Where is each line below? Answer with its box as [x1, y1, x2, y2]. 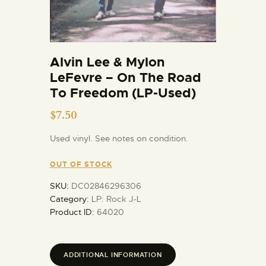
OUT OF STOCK [50, 160, 112, 170]
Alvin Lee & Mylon [50, 53, 165, 71]
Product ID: [50, 207, 97, 218]
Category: [50, 194, 91, 205]
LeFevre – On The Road [50, 68, 201, 86]
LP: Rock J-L [91, 194, 141, 205]
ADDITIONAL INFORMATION [64, 251, 162, 259]
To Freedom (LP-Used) [50, 84, 196, 102]
